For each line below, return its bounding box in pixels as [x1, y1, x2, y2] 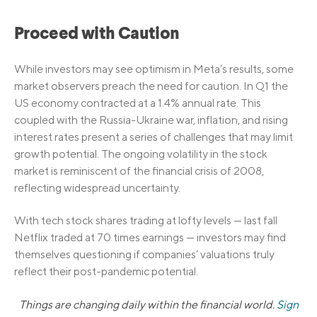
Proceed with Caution [14, 26, 180, 44]
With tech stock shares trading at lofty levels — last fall [14, 214, 277, 228]
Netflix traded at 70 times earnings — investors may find [14, 231, 286, 245]
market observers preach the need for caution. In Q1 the [14, 79, 288, 93]
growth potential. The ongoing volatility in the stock [14, 146, 267, 161]
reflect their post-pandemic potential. [14, 265, 198, 279]
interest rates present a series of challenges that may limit [14, 129, 293, 144]
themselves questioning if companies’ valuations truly [14, 248, 275, 262]
